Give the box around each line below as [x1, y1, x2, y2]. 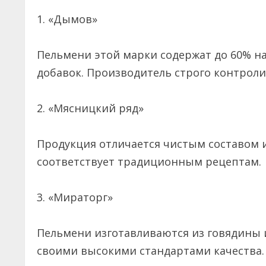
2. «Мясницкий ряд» [37, 101, 150, 116]
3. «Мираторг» [37, 190, 119, 205]
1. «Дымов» [37, 12, 103, 27]
